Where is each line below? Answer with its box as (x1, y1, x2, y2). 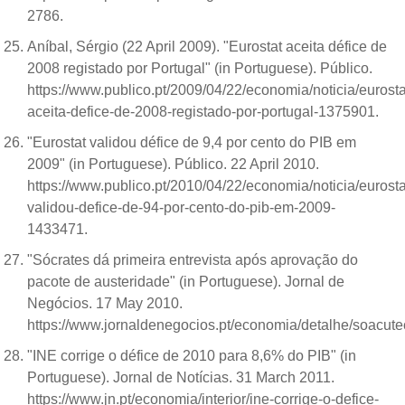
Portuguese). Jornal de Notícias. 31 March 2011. (27, 369, 334, 385)
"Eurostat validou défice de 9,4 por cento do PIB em (27, 134, 356, 150)
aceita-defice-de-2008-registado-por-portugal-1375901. (27, 103, 382, 119)
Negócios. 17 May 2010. (27, 295, 183, 311)
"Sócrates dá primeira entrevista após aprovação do (27, 251, 358, 268)
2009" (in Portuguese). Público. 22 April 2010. (27, 155, 319, 172)
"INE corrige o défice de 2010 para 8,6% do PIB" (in (27, 347, 356, 363)
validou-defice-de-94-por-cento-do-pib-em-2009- (27, 199, 335, 215)
